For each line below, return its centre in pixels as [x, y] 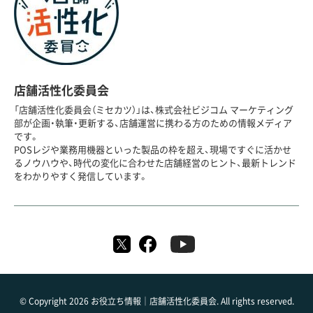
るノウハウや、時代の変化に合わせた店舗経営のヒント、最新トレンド [155, 163]
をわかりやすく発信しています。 [81, 177]
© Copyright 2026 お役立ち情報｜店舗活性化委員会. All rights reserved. [156, 301]
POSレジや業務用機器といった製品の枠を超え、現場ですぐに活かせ [153, 150]
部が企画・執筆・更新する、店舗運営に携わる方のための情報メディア [153, 124]
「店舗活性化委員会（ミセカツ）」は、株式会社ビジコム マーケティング [154, 110]
